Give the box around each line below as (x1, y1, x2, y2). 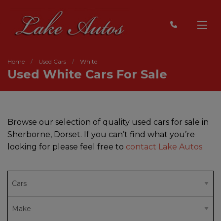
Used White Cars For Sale (7, 67, 167, 81)
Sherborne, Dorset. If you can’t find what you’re (7, 130, 195, 139)
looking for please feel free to (7, 142, 126, 151)
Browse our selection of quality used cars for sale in (7, 117, 209, 127)
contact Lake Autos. (126, 142, 204, 151)
